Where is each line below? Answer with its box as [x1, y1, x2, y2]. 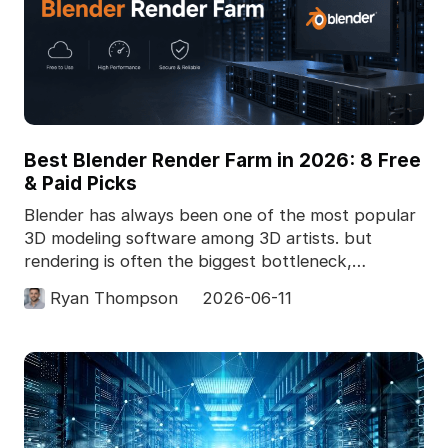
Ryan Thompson [50, 288, 179, 309]
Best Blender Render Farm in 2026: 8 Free [23, 147, 421, 172]
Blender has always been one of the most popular [23, 205, 416, 226]
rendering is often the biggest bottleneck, [23, 251, 352, 272]
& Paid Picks [23, 170, 137, 195]
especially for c [23, 274, 142, 295]
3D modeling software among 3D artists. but [23, 228, 372, 249]
